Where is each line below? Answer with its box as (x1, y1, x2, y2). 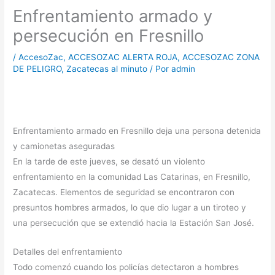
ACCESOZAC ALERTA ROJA (68, 52, 178, 62)
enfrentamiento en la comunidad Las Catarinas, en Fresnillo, (13, 172, 251, 182)
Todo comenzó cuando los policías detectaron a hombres (13, 262, 239, 273)
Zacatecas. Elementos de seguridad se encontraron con (13, 187, 235, 198)
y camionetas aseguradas (13, 141, 115, 152)
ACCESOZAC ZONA (182, 52, 260, 62)
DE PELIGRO (13, 63, 62, 74)
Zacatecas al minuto (66, 63, 148, 74)
